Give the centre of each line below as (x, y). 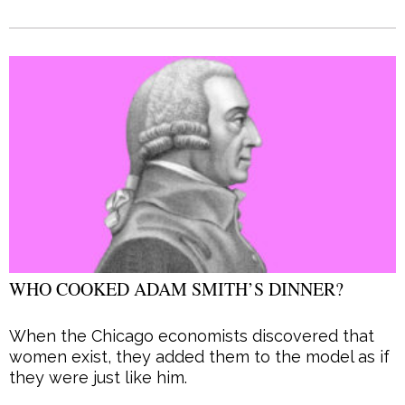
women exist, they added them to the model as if (199, 356)
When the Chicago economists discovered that (192, 335)
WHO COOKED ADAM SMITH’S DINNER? (176, 288)
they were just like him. (98, 377)
